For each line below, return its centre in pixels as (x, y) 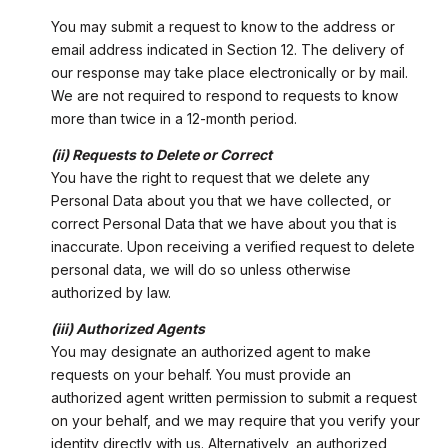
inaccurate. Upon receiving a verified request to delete (232, 247)
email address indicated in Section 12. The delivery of (227, 49)
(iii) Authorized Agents (127, 329)
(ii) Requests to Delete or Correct (161, 155)
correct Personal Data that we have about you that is (223, 224)
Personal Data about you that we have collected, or (220, 201)
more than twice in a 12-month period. (173, 118)
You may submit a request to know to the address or (222, 26)
